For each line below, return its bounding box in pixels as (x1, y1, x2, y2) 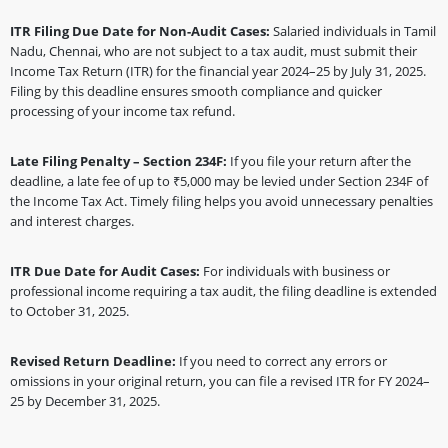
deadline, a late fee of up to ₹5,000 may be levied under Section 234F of (10, 172, 428, 190)
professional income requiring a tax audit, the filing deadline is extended (10, 282, 437, 300)
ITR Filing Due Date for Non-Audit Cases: (10, 22, 273, 40)
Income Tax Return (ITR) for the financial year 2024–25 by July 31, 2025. (10, 62, 426, 80)
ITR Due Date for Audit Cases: (10, 262, 203, 280)
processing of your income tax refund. (10, 102, 235, 120)
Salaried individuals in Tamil (273, 22, 436, 40)
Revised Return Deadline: (10, 352, 179, 370)
